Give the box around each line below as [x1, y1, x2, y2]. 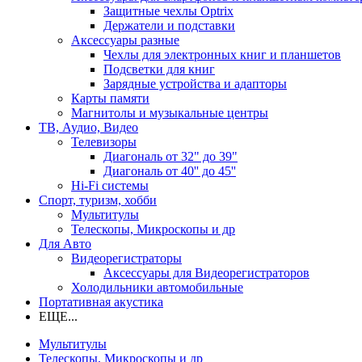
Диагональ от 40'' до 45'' [103, 164, 236, 179]
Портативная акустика [39, 295, 163, 309]
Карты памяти [71, 91, 149, 106]
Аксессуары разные [71, 33, 179, 48]
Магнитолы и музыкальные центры [71, 106, 268, 120]
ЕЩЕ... [39, 309, 78, 324]
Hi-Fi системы [71, 179, 149, 193]
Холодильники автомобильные [71, 280, 243, 295]
